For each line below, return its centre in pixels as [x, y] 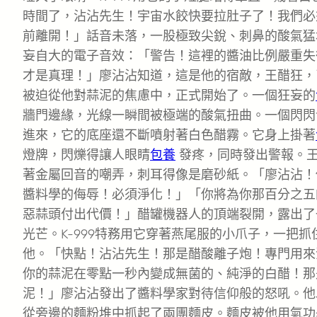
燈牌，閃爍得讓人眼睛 [86, 155]
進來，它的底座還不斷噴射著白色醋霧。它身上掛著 [169, 136]
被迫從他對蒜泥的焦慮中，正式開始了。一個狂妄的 [169, 96]
